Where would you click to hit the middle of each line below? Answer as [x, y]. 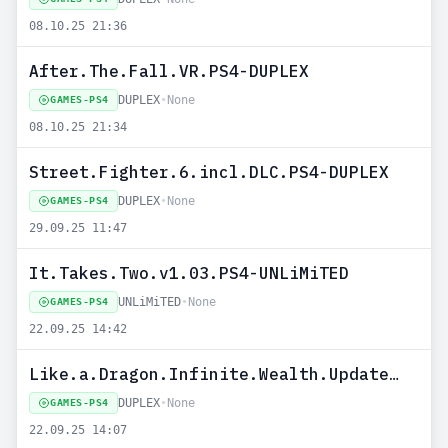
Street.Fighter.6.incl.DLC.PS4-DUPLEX [209, 172]
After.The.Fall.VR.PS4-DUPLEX [169, 71]
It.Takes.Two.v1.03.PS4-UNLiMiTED [189, 273]
